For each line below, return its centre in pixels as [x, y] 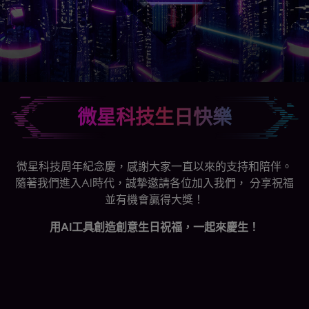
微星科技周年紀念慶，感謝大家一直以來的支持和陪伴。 [154, 167]
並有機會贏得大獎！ [154, 200]
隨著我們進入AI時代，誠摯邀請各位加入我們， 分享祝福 [154, 183]
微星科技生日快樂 [154, 117]
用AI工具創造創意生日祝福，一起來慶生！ [154, 227]
